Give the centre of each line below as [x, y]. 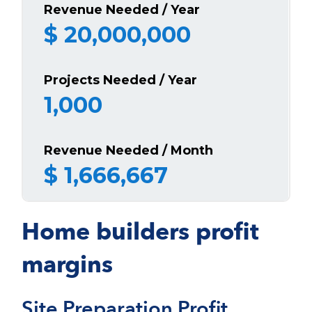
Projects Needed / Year [121, 80]
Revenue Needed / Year [122, 9]
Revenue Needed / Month [129, 150]
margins [68, 264]
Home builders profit [141, 232]
